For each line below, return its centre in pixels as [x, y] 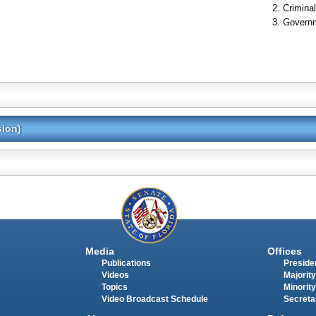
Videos [115, 275]
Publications [126, 263]
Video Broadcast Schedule [154, 299]
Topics [114, 287]
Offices [284, 251]
